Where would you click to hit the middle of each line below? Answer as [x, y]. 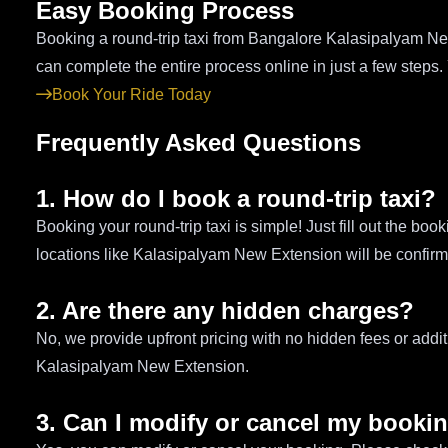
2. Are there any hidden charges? [225, 310]
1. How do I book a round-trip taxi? [236, 198]
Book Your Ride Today [131, 94]
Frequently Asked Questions [198, 142]
